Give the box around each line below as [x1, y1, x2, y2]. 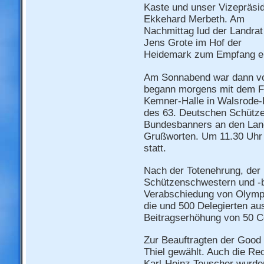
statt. [144, 142, 169, 154]
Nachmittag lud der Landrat [144, 25, 263, 37]
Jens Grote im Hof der [144, 37, 242, 49]
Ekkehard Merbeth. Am [144, 14, 245, 25]
